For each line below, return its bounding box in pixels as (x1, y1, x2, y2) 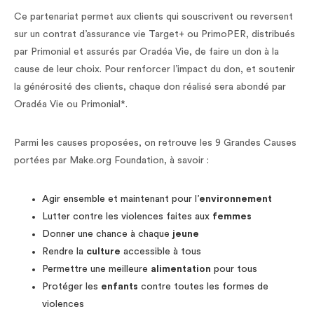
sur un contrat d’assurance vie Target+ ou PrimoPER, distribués (14, 29, 295, 40)
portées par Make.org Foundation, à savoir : (14, 156, 209, 166)
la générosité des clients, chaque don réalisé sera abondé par (14, 82, 286, 93)
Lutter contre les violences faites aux (42, 212, 212, 222)
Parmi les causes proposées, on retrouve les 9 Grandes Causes (14, 138, 296, 149)
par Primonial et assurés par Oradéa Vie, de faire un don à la (14, 47, 279, 57)
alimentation (151, 264, 211, 275)
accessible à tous (121, 247, 201, 257)
